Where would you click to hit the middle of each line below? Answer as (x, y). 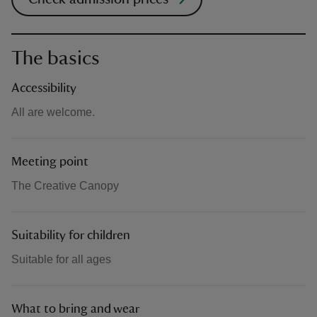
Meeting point (50, 162)
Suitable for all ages (61, 259)
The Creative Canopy (65, 186)
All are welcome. (53, 112)
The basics (56, 58)
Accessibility (44, 88)
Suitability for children (71, 236)
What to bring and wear (76, 309)
